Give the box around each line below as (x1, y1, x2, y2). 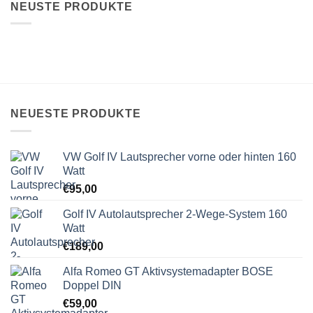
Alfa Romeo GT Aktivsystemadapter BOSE (63, 265, 273, 277)
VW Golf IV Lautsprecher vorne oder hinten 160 (63, 150, 296, 163)
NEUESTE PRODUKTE (10, 108, 141, 120)
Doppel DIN (63, 279, 122, 291)
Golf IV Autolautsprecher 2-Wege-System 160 (63, 208, 287, 220)
